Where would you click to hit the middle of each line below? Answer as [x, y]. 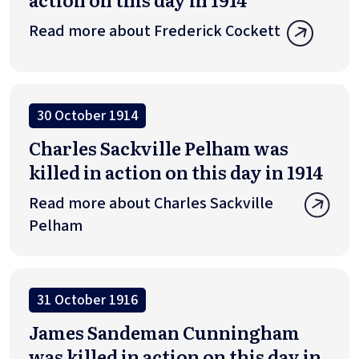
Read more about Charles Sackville [151, 203]
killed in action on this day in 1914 [176, 171]
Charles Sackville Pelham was [159, 147]
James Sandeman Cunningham [164, 332]
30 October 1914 [87, 115]
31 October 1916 [87, 300]
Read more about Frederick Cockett [155, 32]
